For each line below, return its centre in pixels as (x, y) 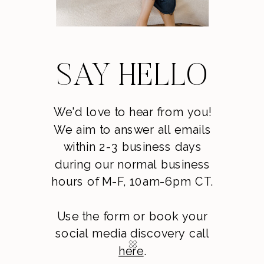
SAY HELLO (132, 78)
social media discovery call (133, 234)
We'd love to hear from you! (132, 112)
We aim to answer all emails (133, 129)
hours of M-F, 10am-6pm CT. (132, 181)
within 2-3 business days (132, 147)
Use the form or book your (132, 216)
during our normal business (133, 164)
